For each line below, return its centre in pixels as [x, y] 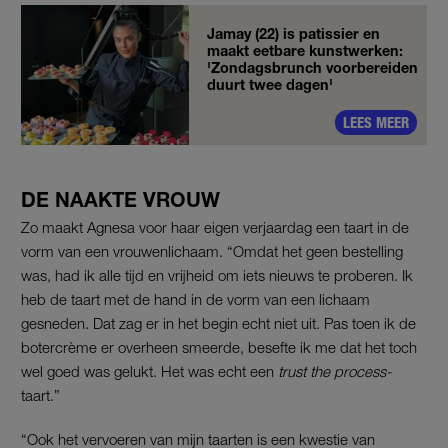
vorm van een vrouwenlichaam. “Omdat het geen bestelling [212, 251]
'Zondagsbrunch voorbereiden [312, 68]
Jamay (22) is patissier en [293, 34]
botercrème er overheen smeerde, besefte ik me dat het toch [219, 347]
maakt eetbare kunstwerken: [305, 51]
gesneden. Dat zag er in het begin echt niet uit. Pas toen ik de [218, 323]
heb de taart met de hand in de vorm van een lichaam [195, 299]
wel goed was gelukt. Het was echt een [149, 371]
